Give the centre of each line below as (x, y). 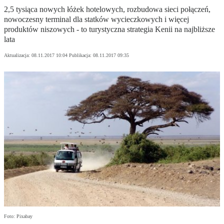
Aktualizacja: (18, 55)
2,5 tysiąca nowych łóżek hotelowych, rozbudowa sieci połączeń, (107, 9)
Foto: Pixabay (18, 216)
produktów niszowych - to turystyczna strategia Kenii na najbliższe (109, 29)
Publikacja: (81, 55)
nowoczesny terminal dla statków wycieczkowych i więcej (96, 19)
